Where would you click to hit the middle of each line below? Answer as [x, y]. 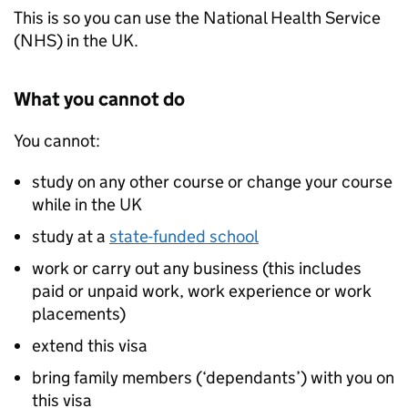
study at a [71, 236]
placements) [79, 314]
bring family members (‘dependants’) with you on [213, 377]
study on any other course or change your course [212, 182]
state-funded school [184, 236]
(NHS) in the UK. [76, 41]
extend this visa [90, 346]
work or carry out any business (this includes [197, 268]
